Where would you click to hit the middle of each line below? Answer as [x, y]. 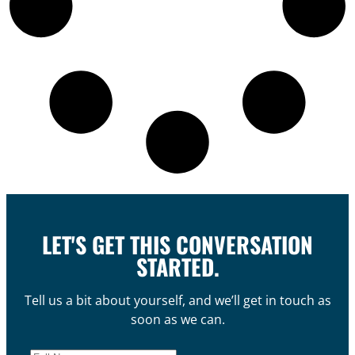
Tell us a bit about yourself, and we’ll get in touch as [177, 300]
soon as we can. [177, 319]
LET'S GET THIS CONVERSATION [177, 244]
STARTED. [177, 266]
